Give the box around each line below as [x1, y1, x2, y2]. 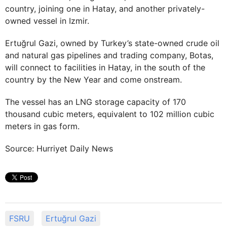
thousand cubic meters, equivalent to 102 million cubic [5, 109, 214, 120]
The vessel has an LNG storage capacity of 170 [5, 97, 186, 107]
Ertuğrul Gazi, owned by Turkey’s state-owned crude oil [5, 38, 219, 49]
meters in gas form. [5, 121, 80, 132]
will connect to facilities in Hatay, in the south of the [5, 62, 205, 73]
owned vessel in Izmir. [5, 16, 89, 26]
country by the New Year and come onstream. [5, 74, 182, 85]
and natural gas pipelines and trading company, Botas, [5, 50, 213, 61]
